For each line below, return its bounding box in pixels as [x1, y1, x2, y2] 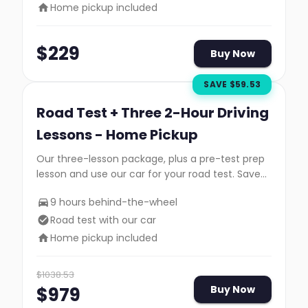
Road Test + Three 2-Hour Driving [36, 103, 269, 122]
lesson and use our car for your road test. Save [36, 167, 261, 181]
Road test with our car [50, 213, 156, 227]
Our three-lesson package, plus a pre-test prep [36, 152, 265, 166]
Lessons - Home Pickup [36, 125, 198, 144]
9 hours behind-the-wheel [50, 195, 177, 209]
